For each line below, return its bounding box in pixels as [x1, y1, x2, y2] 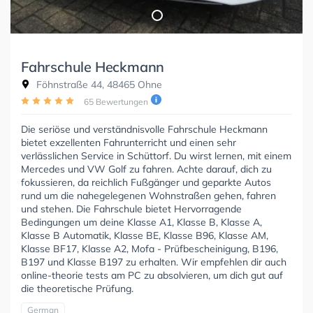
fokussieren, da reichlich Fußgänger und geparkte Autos [21, 175, 271, 189]
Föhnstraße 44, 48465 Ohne [34, 78, 162, 91]
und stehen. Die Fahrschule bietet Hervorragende [21, 202, 242, 215]
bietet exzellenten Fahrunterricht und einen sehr [21, 136, 236, 149]
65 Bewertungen [84, 96, 148, 107]
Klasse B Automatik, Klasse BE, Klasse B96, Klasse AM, [21, 228, 268, 242]
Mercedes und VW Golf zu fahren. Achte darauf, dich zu [21, 162, 272, 175]
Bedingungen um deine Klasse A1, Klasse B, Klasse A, [21, 215, 262, 228]
